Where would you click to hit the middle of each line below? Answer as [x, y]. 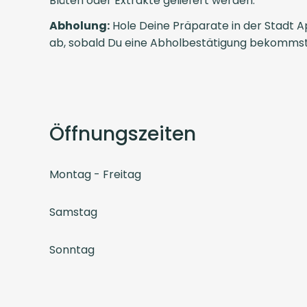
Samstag [73, 212]
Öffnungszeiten [123, 134]
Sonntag [72, 249]
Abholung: [79, 25]
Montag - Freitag [95, 174]
